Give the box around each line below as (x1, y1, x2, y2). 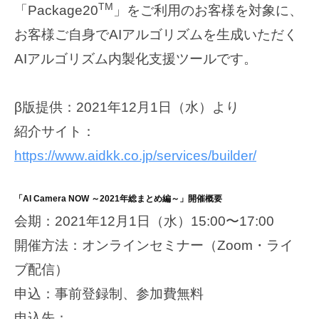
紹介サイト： (14, 123, 95, 139)
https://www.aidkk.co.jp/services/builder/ (14, 147, 256, 163)
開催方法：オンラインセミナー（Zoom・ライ (14, 238, 293, 253)
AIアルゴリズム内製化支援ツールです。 (14, 51, 257, 66)
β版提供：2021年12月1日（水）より (14, 99, 239, 115)
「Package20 (14, 2, 98, 18)
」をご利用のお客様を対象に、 (113, 2, 303, 18)
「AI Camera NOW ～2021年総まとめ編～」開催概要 (14, 194, 222, 204)
